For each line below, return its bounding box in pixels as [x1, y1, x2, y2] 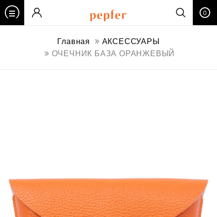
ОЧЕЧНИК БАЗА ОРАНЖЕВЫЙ [51, 48, 175, 59]
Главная [57, 36, 90, 47]
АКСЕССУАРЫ [102, 36, 160, 47]
